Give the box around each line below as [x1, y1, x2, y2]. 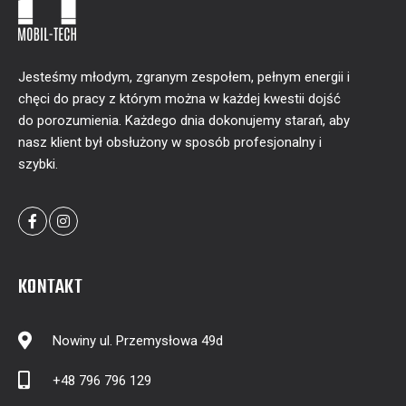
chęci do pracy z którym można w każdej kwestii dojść [18, 91, 341, 108]
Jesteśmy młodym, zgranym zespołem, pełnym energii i [18, 69, 350, 86]
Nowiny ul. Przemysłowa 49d [53, 333, 223, 350]
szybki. [18, 156, 58, 173]
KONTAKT [18, 272, 82, 304]
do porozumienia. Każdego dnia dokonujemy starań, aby [18, 112, 350, 130]
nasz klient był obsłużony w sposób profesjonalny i [18, 134, 322, 151]
